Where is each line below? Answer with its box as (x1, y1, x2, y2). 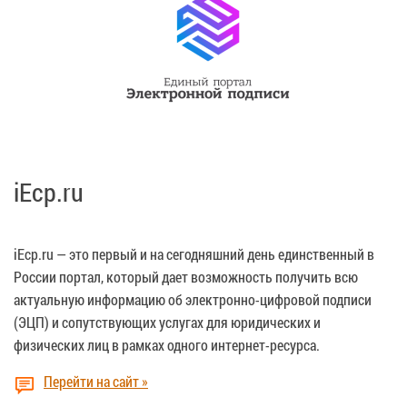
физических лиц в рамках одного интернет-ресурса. (14, 334, 320, 354)
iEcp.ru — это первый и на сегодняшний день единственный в (14, 243, 374, 263)
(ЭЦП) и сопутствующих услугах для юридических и (14, 312, 321, 332)
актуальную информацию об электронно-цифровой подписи (14, 289, 372, 309)
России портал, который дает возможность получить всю (14, 266, 358, 286)
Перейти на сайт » (44, 371, 148, 391)
